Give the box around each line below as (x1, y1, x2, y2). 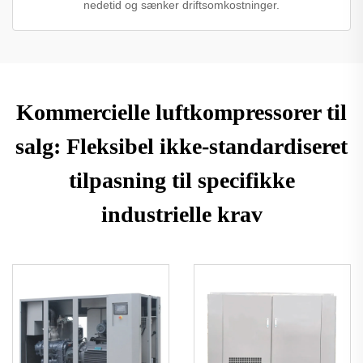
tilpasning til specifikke (68, 167, 295, 193)
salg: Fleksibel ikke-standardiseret (15, 133, 348, 159)
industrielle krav (100, 201, 263, 227)
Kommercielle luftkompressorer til (16, 99, 347, 125)
